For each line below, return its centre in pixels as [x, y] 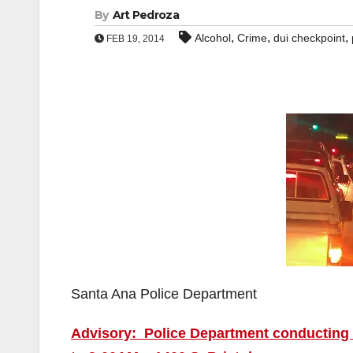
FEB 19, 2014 [134, 39]
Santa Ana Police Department [164, 294]
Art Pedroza [145, 15]
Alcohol [213, 38]
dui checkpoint [309, 38]
